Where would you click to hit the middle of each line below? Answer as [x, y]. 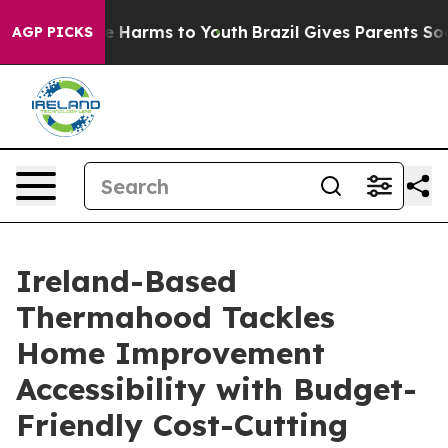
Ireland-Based [126, 281]
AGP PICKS [52, 32]
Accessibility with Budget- [216, 389]
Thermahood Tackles [175, 317]
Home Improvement [170, 353]
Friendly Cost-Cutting [182, 425]
